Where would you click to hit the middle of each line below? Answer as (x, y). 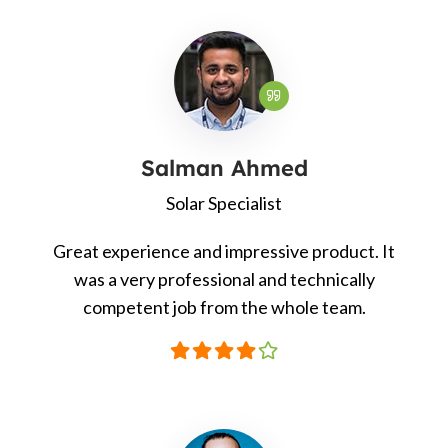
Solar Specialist (224, 203)
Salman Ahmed (224, 168)
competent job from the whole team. (224, 307)
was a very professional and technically (224, 279)
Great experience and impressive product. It (224, 251)
